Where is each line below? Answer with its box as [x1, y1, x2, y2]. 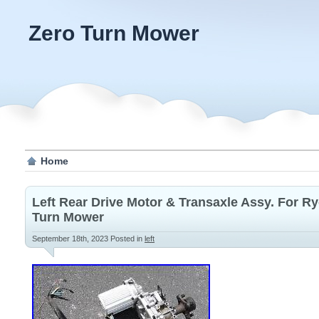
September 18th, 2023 [32, 234, 110, 243]
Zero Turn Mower [28, 21, 199, 45]
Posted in [110, 234, 145, 243]
